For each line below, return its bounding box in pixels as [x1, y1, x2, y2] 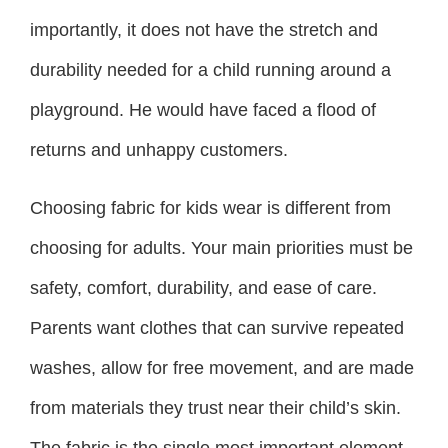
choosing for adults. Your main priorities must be [30, 237, 413, 258]
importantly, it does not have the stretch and [30, 19, 378, 40]
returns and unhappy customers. [30, 139, 288, 160]
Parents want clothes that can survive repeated [30, 317, 404, 338]
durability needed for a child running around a [30, 59, 391, 80]
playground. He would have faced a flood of [30, 99, 376, 120]
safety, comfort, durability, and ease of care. [30, 277, 377, 298]
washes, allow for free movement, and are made [30, 357, 414, 378]
